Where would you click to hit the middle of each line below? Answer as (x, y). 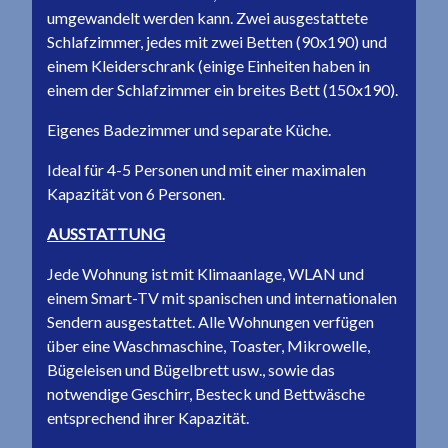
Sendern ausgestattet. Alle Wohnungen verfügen (210, 321)
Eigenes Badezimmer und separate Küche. (189, 129)
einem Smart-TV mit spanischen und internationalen (222, 297)
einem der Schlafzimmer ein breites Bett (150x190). (222, 89)
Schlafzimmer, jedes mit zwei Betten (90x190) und (217, 41)
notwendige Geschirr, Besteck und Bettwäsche (206, 393)
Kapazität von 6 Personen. (136, 193)
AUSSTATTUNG (106, 233)
